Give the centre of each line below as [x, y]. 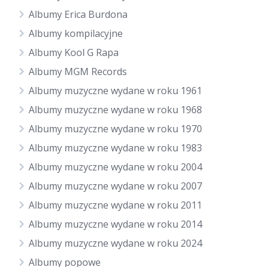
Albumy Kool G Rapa [74, 52]
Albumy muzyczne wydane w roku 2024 [115, 243]
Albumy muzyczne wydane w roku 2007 [115, 186]
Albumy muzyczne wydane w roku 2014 [115, 224]
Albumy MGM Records [78, 72]
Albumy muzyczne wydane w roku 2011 [115, 205]
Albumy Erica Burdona [78, 14]
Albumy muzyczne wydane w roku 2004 [115, 167]
